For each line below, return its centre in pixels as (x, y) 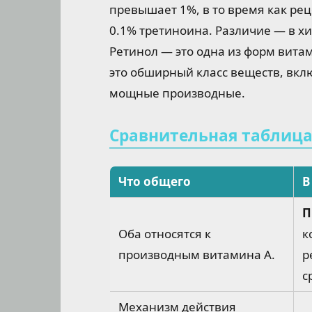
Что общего (155, 181)
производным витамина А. (197, 254)
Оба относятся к (165, 233)
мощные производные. (177, 93)
